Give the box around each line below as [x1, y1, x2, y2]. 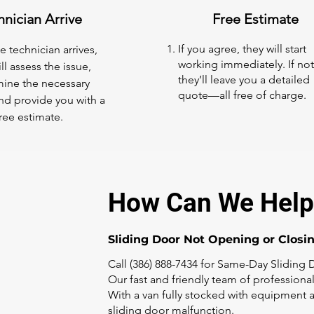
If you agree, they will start [178, 42, 306, 55]
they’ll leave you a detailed [178, 73, 310, 86]
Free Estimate [212, 11, 302, 27]
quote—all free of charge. [178, 88, 306, 102]
